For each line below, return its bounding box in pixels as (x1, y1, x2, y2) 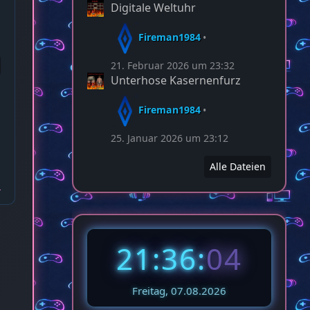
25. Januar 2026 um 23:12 (111, 131, 228, 145)
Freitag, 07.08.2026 (132, 284, 226, 298)
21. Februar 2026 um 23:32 (111, 59, 235, 73)
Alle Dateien (210, 160, 266, 174)
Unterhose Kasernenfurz (111, 73, 241, 89)
